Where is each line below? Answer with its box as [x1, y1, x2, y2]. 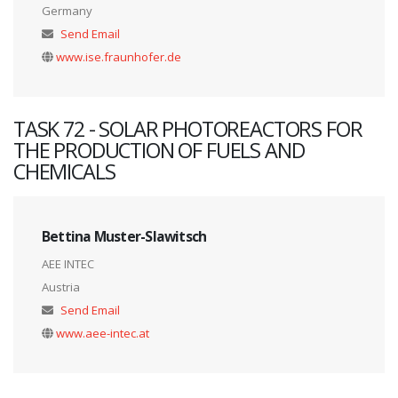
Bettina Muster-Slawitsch [42, 227, 207, 247]
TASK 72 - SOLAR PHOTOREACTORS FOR [13, 115, 362, 144]
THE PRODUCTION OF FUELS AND [13, 136, 305, 165]
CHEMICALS [13, 157, 115, 187]
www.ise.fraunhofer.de [56, 49, 181, 66]
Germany [42, 3, 92, 20]
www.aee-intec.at [56, 325, 149, 342]
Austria [42, 279, 80, 296]
